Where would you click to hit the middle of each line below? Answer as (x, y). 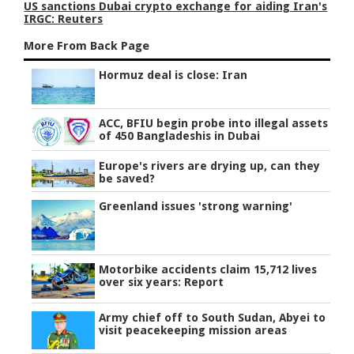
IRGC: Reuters (64, 19)
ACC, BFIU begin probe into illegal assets (214, 124)
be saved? (127, 178)
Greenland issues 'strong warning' (196, 206)
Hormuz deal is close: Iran (173, 75)
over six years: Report (162, 282)
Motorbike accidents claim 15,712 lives (208, 269)
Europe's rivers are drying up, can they (210, 166)
